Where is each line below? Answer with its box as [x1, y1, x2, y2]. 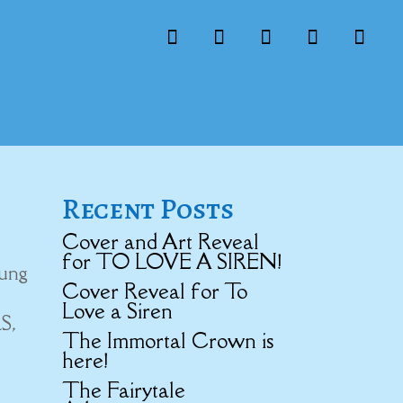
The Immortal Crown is [61, 326, 273, 354]
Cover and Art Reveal [61, 227, 259, 255]
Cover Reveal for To [61, 276, 247, 305]
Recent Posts [61, 188, 234, 228]
